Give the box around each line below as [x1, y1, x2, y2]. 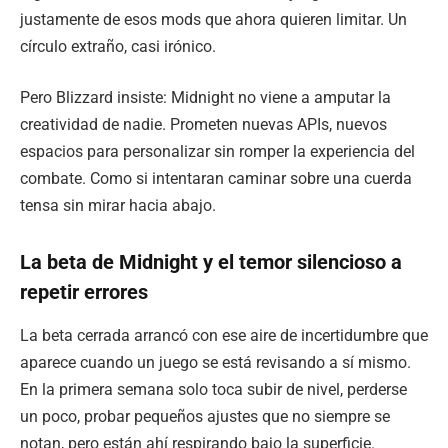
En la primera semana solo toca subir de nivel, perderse [20, 380, 407, 400]
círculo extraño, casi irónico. [20, 36, 216, 56]
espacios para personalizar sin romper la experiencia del [20, 142, 415, 162]
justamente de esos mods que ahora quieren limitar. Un [20, 9, 407, 29]
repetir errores [20, 280, 148, 305]
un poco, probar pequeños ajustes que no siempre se [20, 407, 390, 427]
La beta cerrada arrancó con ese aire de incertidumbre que [20, 326, 428, 346]
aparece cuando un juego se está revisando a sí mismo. [20, 353, 411, 373]
